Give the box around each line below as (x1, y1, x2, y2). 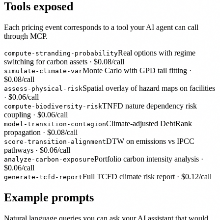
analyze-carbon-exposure (4, 155, 94, 163)
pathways (4, 145, 33, 154)
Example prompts (4, 191, 94, 204)
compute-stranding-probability (4, 49, 118, 57)
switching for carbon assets (4, 57, 87, 66)
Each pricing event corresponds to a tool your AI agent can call (4, 23, 198, 31)
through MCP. (4, 31, 48, 40)
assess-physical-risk (4, 84, 82, 92)
